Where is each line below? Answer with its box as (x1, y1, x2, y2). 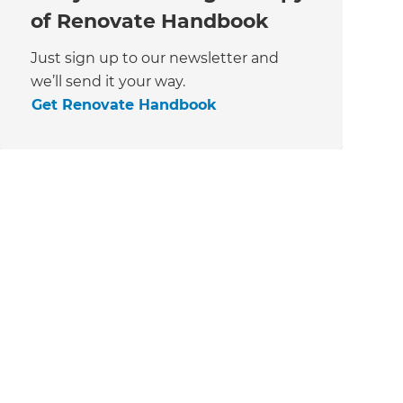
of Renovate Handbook (30, 9, 269, 34)
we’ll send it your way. (30, 73, 185, 91)
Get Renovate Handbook (31, 96, 217, 114)
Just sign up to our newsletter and (30, 49, 279, 67)
